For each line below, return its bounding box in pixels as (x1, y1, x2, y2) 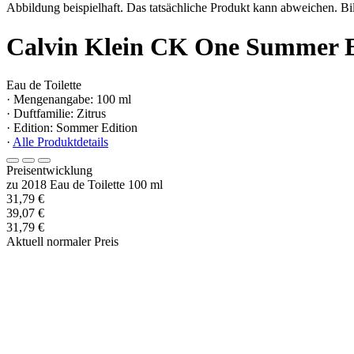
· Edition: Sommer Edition (6, 121, 137, 135)
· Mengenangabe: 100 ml (6, 92, 131, 107)
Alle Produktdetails (13, 135, 108, 149)
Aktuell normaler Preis (6, 235, 119, 249)
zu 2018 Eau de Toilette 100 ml (6, 178, 163, 192)
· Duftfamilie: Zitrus (6, 107, 106, 121)
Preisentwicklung (6, 164, 92, 178)
